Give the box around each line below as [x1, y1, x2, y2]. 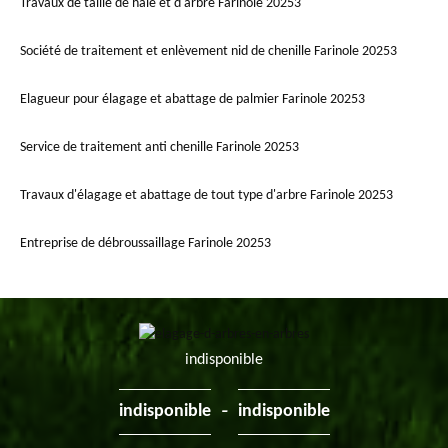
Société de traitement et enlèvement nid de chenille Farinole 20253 [20, 44, 397, 60]
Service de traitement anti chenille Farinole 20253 [20, 140, 299, 156]
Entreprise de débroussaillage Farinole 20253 [20, 236, 271, 252]
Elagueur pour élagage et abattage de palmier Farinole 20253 [20, 92, 365, 108]
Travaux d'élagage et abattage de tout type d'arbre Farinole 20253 [20, 188, 393, 204]
